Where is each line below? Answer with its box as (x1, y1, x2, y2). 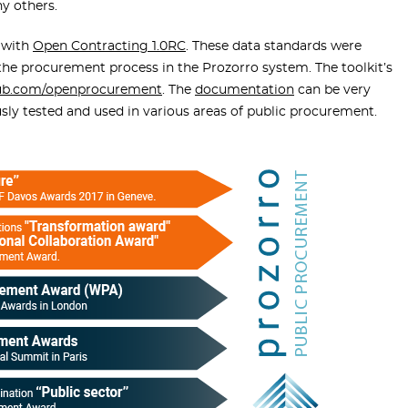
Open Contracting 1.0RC (33, 40, 186, 54)
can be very (294, 84, 371, 97)
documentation (195, 84, 294, 97)
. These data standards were (186, 40, 362, 54)
